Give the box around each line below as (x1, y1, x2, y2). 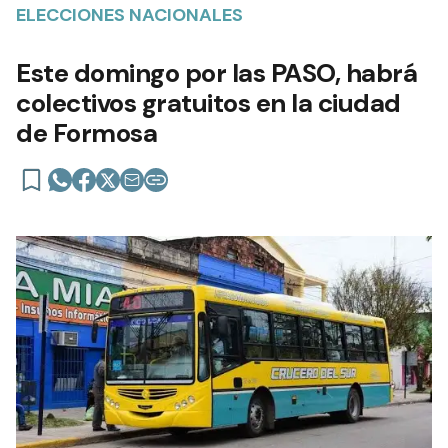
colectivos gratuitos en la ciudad (16, 85, 401, 120)
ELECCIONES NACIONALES (16, 2, 243, 27)
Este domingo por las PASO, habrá (16, 55, 417, 90)
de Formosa (16, 115, 157, 150)
